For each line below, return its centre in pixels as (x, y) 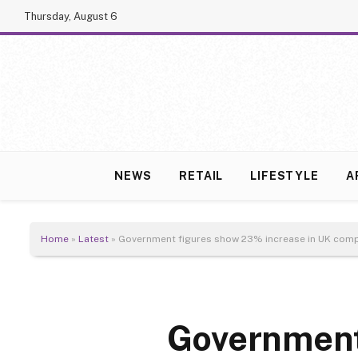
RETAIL (201, 176)
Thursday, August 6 (71, 16)
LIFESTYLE (284, 176)
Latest (93, 239)
